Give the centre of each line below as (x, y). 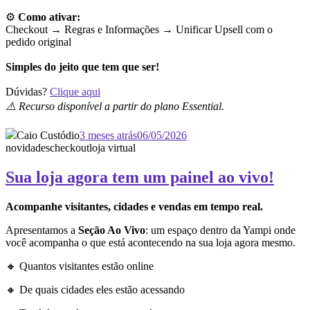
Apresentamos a (42, 230)
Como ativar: (49, 17)
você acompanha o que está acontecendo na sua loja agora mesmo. (151, 242)
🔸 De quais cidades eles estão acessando (95, 289)
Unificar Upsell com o (224, 30)
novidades (28, 148)
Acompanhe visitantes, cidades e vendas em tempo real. (134, 206)
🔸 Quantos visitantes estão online (80, 266)
